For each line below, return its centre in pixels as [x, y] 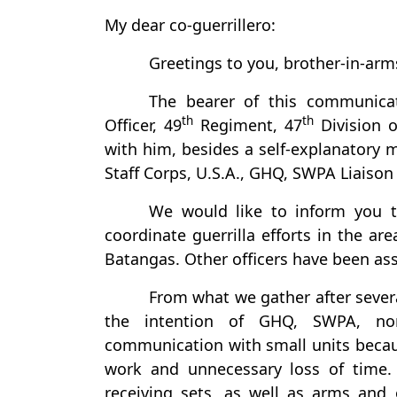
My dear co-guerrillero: [190, 25]
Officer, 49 [143, 125]
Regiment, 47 [248, 125]
